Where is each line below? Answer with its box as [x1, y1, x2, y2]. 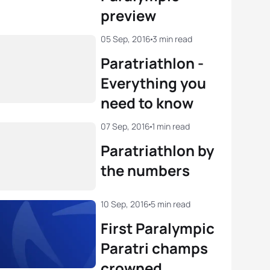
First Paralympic [101, 218, 215, 239]
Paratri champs [101, 238, 208, 259]
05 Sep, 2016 [101, 33, 151, 45]
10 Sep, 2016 [101, 198, 149, 210]
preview [101, 5, 156, 25]
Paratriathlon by [101, 140, 214, 160]
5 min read [151, 198, 190, 210]
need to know [101, 93, 193, 113]
